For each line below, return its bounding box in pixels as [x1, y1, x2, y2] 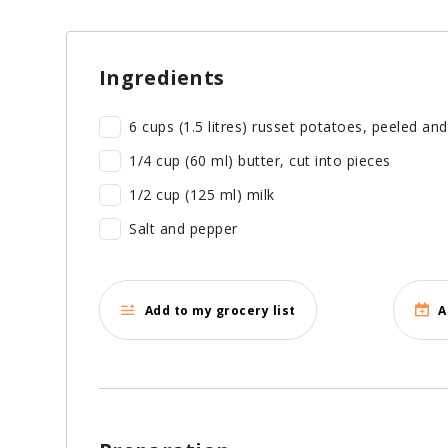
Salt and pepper [129, 219, 238, 239]
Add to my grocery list [144, 301, 296, 319]
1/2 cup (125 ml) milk [129, 185, 275, 205]
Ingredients [99, 64, 225, 92]
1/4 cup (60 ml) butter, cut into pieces [129, 151, 391, 171]
